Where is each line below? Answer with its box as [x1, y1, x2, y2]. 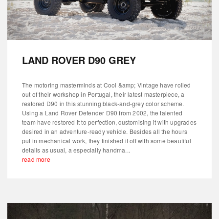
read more [22, 154, 50, 163]
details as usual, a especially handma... [22, 145, 130, 154]
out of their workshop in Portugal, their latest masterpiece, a [22, 89, 185, 98]
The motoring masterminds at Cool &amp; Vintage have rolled [22, 80, 191, 89]
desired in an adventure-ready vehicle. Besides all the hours [22, 127, 188, 135]
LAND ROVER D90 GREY [22, 52, 136, 67]
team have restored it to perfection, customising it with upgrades [22, 117, 197, 126]
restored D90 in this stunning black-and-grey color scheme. [22, 99, 184, 108]
